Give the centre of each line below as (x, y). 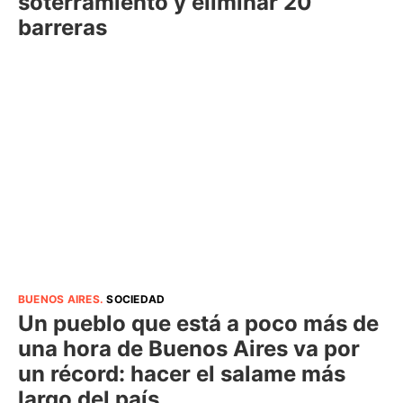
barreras (63, 28)
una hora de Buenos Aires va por (189, 348)
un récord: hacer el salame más (182, 373)
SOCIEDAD (136, 299)
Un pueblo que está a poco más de (198, 323)
